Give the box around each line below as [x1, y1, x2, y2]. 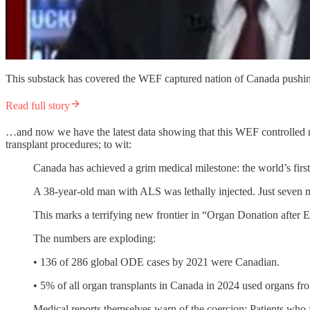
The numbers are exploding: [33, 232, 156, 245]
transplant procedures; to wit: [6, 138, 131, 151]
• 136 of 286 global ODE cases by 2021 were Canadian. [33, 256, 280, 268]
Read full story [6, 100, 70, 112]
